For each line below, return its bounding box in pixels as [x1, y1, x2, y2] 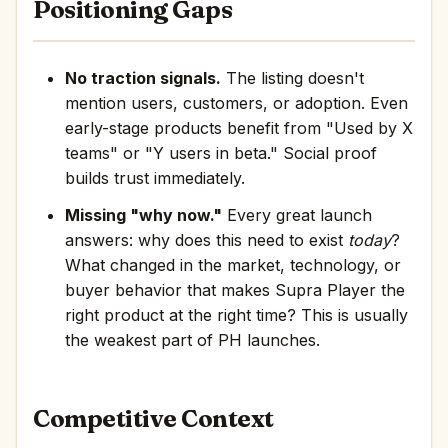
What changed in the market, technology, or [65, 255, 401, 275]
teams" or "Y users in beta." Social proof [65, 143, 377, 163]
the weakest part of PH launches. [65, 330, 320, 350]
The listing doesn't [221, 68, 364, 88]
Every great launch [222, 205, 372, 225]
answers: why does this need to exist [65, 230, 348, 250]
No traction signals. [65, 68, 221, 88]
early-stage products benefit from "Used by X [65, 118, 413, 138]
